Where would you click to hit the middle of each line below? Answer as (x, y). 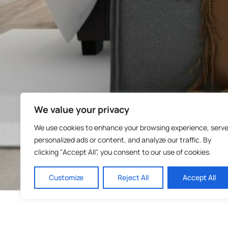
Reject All (133, 177)
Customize (66, 177)
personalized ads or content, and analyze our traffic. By (123, 140)
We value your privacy (82, 109)
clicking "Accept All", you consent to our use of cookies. (123, 152)
